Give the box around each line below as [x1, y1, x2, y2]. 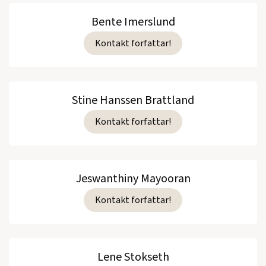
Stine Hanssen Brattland [72, 92, 194, 109]
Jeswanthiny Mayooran [75, 170, 191, 188]
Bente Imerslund [91, 14, 175, 31]
